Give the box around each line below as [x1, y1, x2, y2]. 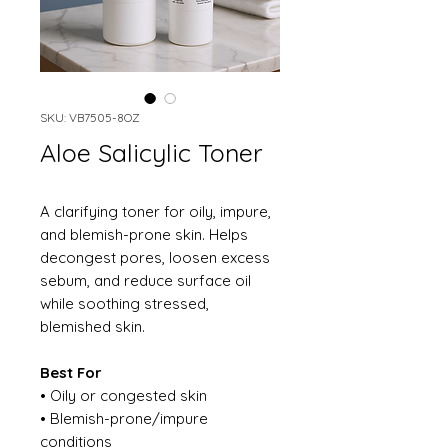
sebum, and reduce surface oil [40, 271, 251, 290]
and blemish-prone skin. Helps [40, 225, 248, 244]
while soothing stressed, [40, 294, 209, 313]
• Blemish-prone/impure [40, 409, 208, 428]
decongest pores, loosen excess [40, 248, 270, 267]
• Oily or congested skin [40, 386, 207, 405]
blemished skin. [40, 317, 145, 336]
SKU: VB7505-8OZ [40, 110, 140, 125]
